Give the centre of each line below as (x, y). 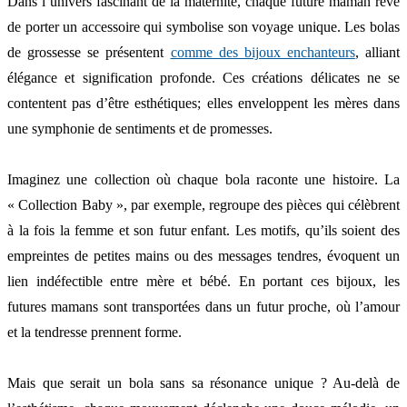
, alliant (377, 53)
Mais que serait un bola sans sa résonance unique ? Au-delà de (203, 383)
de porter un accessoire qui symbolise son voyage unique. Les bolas (203, 27)
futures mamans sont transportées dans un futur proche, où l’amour (203, 307)
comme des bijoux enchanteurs (263, 53)
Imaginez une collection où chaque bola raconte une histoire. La (203, 180)
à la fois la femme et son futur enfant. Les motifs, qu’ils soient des (203, 231)
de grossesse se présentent (89, 53)
